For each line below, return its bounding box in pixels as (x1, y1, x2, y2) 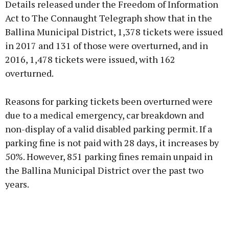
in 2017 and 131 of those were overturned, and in (5, 39, 208, 52)
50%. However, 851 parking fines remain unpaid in (5, 150, 213, 163)
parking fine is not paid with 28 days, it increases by (5, 136, 219, 149)
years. (5, 178, 29, 191)
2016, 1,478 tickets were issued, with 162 (5, 53, 175, 66)
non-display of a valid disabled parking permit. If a (5, 123, 212, 135)
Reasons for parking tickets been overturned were (5, 95, 213, 108)
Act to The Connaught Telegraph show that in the (5, 12, 212, 25)
